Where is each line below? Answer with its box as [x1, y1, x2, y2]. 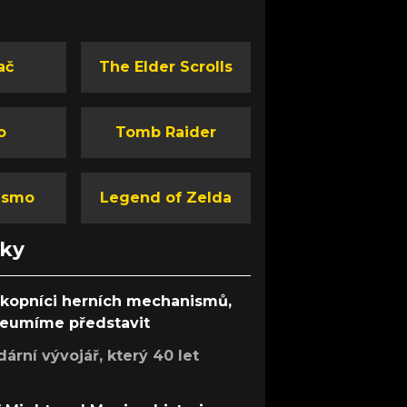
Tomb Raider [114, 124, 216, 142]
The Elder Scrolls [98, 58, 233, 76]
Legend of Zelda [99, 189, 232, 207]
